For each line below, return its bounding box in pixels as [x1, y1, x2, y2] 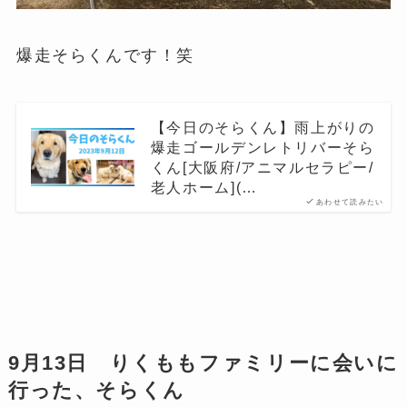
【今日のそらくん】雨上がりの [150, 119, 375, 136]
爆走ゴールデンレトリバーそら [150, 139, 375, 156]
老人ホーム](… [150, 179, 258, 196]
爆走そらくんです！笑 [15, 46, 195, 65]
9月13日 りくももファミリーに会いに [7, 352, 399, 374]
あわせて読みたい [315, 198, 384, 207]
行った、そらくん [7, 380, 185, 402]
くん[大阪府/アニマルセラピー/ [150, 159, 374, 176]
